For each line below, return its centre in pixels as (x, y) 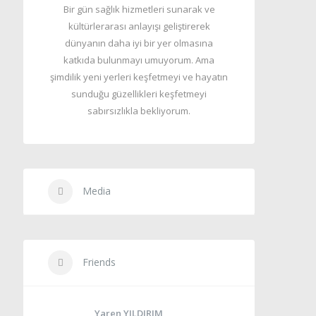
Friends (98, 262)
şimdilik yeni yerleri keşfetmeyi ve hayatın (139, 77)
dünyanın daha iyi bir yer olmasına (139, 43)
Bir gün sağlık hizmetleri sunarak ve (139, 9)
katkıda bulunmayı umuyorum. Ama (139, 60)
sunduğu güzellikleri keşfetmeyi (139, 94)
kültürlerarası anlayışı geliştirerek (139, 26)
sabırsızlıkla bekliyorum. (139, 111)
